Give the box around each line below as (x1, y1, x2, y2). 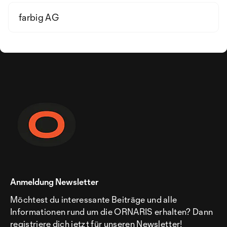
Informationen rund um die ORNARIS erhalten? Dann (10, 206, 213, 217)
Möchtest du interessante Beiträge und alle (10, 194, 177, 205)
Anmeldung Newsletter (10, 176, 98, 187)
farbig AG (19, 12, 59, 23)
